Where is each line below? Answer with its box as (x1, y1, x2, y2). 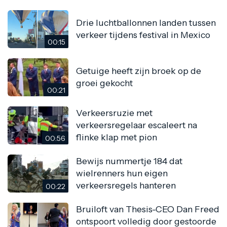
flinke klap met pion (76, 132, 157, 143)
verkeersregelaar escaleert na (76, 120, 197, 131)
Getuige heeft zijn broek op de (76, 65, 201, 77)
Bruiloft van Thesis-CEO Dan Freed (76, 204, 219, 215)
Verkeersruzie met (76, 107, 153, 119)
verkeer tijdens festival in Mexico (76, 29, 210, 41)
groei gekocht (76, 78, 133, 89)
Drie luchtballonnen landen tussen (76, 17, 216, 28)
